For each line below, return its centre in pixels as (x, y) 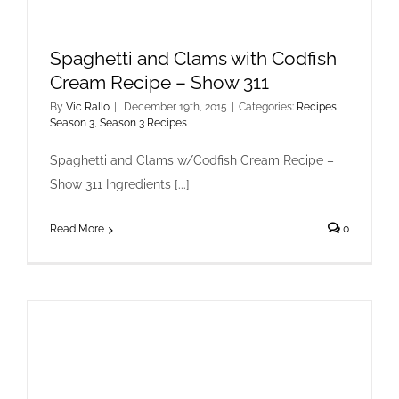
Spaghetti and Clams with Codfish (193, 58)
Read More (77, 229)
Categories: (268, 107)
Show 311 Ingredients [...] (120, 184)
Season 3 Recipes (143, 123)
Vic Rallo (88, 107)
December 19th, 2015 (175, 107)
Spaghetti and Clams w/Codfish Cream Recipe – (192, 160)
